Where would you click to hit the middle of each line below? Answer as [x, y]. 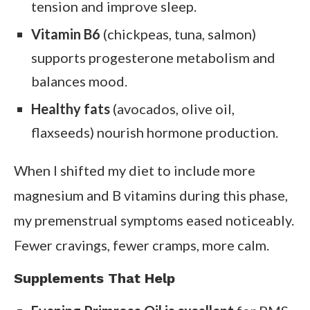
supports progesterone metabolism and [153, 58]
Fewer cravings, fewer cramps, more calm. [142, 245]
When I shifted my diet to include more [135, 171]
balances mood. [79, 81]
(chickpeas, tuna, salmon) [178, 34]
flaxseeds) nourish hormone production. [155, 133]
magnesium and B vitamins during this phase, [151, 195]
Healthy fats [71, 109]
